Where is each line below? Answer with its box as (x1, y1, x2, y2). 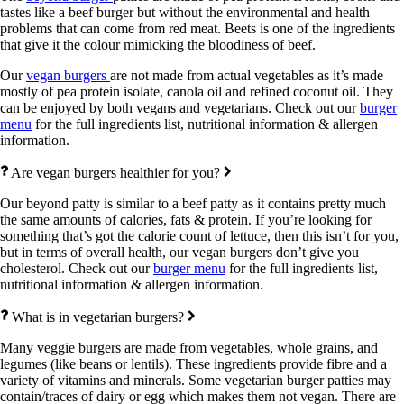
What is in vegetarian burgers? (12, 308, 185, 325)
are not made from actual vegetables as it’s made (110, 67, 383, 83)
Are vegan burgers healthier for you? (11, 164, 221, 180)
